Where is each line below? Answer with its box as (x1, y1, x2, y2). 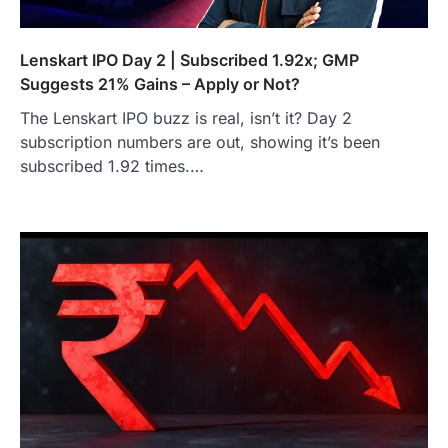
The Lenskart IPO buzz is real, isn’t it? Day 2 (20, 107, 352, 128)
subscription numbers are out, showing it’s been (20, 131, 380, 152)
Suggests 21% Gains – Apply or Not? (20, 73, 300, 94)
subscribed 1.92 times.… (20, 155, 204, 176)
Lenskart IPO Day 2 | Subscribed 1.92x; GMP (20, 49, 359, 70)
